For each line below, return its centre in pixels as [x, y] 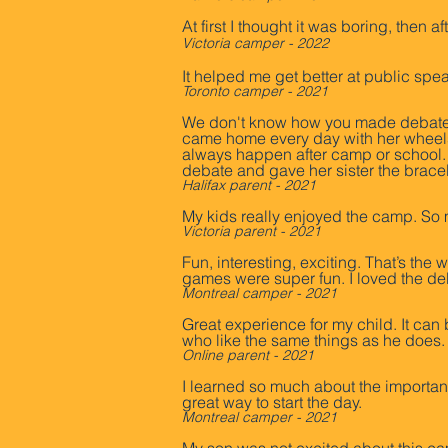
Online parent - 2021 [248, 355]
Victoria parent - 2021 [251, 231]
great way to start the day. [274, 402]
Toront [201, 91]
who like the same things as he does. [313, 340]
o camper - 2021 [274, 91]
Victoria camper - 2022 [255, 43]
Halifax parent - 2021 [249, 185]
